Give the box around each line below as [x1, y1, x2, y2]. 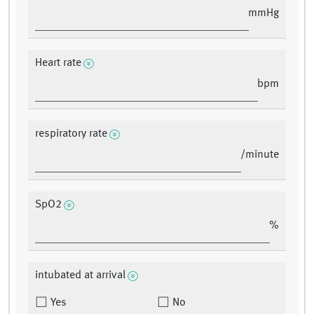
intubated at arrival [35, 270, 125, 282]
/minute [240, 149, 279, 161]
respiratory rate [35, 128, 107, 140]
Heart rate [35, 57, 81, 69]
